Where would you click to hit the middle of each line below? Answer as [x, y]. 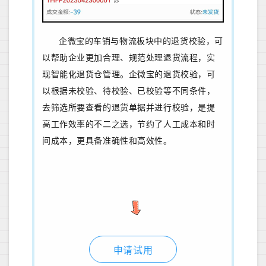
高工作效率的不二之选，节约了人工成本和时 [129, 125]
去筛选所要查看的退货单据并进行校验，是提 [129, 108]
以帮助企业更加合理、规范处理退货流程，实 [129, 58]
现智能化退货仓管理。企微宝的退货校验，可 [129, 75]
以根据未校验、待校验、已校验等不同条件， [129, 91]
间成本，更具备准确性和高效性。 [107, 141]
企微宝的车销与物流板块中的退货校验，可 [141, 42]
